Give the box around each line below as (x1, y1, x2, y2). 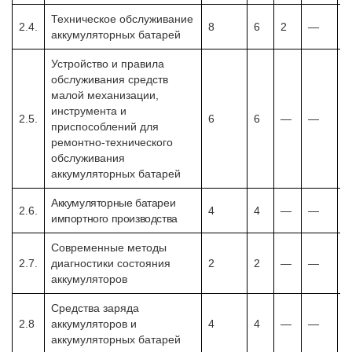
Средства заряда (51, 301, 139, 314)
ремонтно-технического (51, 135, 173, 148)
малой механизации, (51, 88, 159, 101)
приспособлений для (51, 119, 159, 133)
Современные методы (51, 240, 167, 254)
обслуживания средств (51, 72, 168, 86)
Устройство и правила (51, 57, 164, 70)
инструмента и (51, 104, 126, 117)
